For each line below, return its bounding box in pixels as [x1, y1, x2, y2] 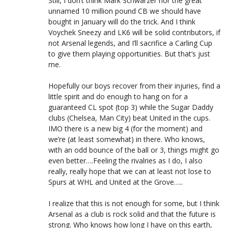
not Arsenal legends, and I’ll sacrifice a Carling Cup [48, 38, 212, 48]
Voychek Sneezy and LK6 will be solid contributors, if [48, 27, 220, 37]
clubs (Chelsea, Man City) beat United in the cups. [48, 112, 210, 123]
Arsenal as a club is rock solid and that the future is [48, 209, 216, 219]
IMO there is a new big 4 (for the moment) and [48, 123, 203, 133]
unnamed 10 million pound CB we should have [48, 6, 201, 16]
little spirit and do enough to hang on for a [48, 91, 188, 101]
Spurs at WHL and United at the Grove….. [48, 177, 183, 187]
